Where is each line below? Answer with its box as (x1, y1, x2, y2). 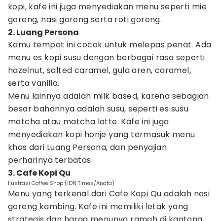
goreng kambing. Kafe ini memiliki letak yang (8, 201, 188, 212)
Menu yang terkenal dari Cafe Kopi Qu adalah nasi (8, 188, 210, 199)
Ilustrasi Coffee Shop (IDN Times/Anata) (8, 179, 114, 187)
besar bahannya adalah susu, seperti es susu (8, 103, 189, 114)
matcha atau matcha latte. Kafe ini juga (8, 116, 169, 127)
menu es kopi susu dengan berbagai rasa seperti (8, 52, 205, 63)
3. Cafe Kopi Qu (8, 167, 71, 179)
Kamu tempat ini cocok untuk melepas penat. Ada (8, 39, 212, 50)
